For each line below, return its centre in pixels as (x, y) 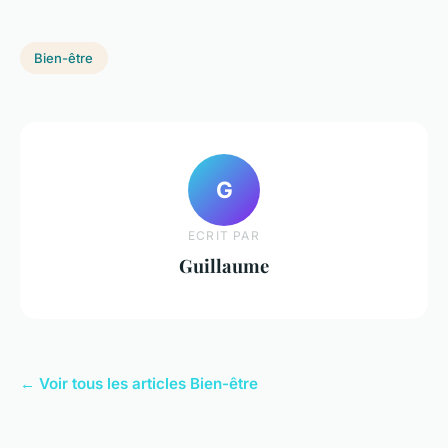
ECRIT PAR (224, 235)
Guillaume (224, 265)
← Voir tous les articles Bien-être (139, 383)
